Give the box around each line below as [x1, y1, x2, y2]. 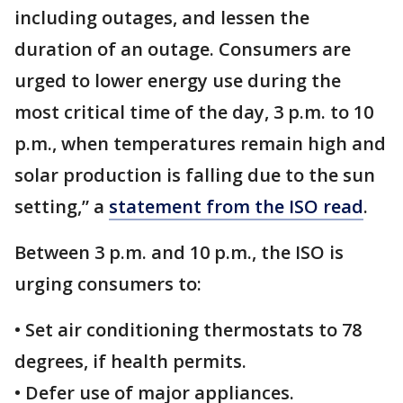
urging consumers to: [14, 272, 206, 297]
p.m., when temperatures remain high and [14, 131, 386, 157]
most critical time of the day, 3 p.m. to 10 [14, 100, 373, 125]
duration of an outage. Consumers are [14, 37, 351, 62]
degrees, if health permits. [14, 349, 251, 374]
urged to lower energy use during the [14, 68, 341, 94]
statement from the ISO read [109, 194, 363, 219]
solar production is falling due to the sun [14, 163, 375, 188]
